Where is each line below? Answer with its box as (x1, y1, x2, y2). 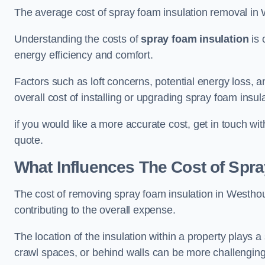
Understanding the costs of (14, 33, 141, 45)
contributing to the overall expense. (14, 204, 176, 216)
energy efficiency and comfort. (14, 49, 156, 61)
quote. (14, 134, 43, 146)
